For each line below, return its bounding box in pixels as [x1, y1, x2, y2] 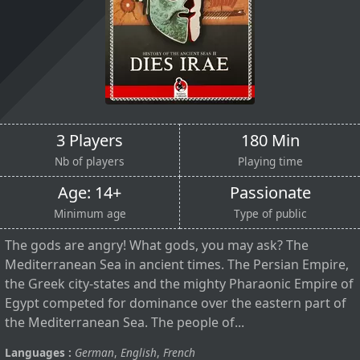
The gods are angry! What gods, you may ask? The [5, 235, 309, 254]
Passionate [229, 181, 311, 203]
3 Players [56, 129, 123, 151]
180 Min [240, 129, 300, 151]
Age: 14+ [58, 181, 121, 203]
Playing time [237, 153, 303, 169]
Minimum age [53, 205, 126, 221]
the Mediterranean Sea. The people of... [5, 313, 244, 331]
